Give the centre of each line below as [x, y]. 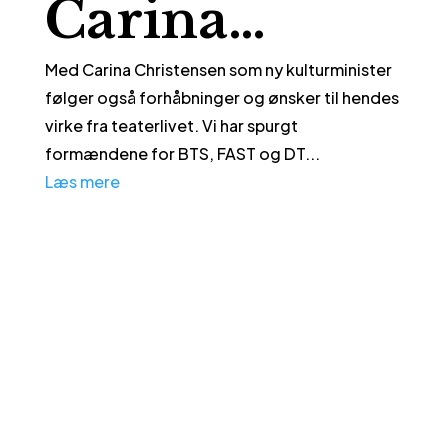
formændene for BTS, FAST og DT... [182, 154]
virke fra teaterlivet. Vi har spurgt [171, 126]
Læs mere [82, 182]
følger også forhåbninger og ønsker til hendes [221, 98]
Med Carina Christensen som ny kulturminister [218, 70]
